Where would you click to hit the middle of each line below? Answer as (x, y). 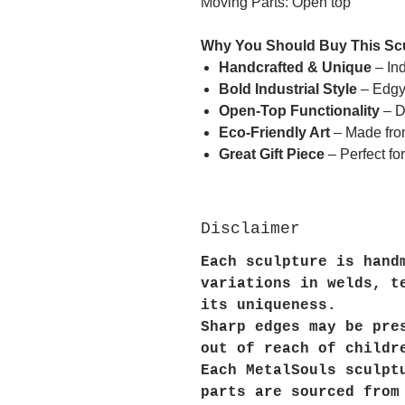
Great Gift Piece (272, 155)
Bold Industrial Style (288, 89)
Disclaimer (250, 229)
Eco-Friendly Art (274, 133)
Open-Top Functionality (299, 111)
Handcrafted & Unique (295, 68)
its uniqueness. (268, 306)
